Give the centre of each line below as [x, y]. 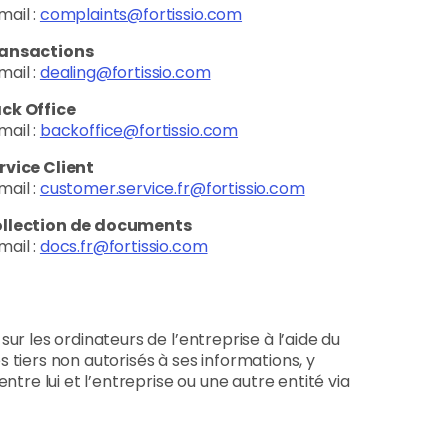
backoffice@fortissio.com [139, 131]
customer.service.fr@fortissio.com [172, 189]
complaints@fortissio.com [141, 15]
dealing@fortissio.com [125, 73]
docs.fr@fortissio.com [123, 247]
